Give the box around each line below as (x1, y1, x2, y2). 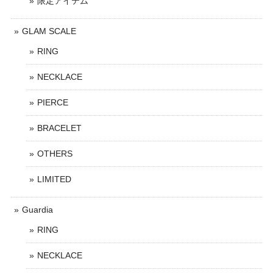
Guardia (22, 205, 53, 214)
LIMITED (37, 174, 71, 184)
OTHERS (37, 149, 73, 158)
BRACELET (37, 123, 82, 133)
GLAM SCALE (22, 26, 76, 36)
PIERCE (37, 97, 68, 107)
